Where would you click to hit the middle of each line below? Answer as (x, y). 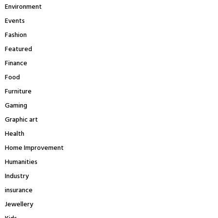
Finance (16, 63)
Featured (18, 49)
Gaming (16, 106)
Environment (23, 7)
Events (15, 21)
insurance (19, 190)
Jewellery (19, 204)
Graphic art (21, 120)
